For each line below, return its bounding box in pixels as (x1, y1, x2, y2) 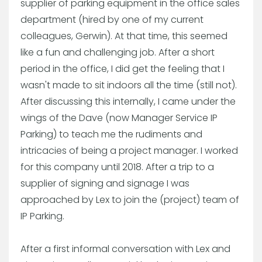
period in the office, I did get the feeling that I (20, 61, 225, 75)
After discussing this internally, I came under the (20, 94, 236, 108)
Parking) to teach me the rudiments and (20, 127, 202, 141)
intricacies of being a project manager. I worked (20, 143, 238, 157)
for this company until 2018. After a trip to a (20, 160, 214, 174)
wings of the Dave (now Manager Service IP (20, 111, 218, 125)
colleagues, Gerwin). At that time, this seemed (20, 29, 227, 43)
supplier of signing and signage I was (20, 176, 189, 190)
